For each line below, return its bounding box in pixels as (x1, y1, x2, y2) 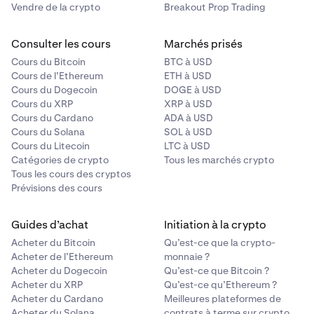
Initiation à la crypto (164, 217, 266, 233)
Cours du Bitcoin (11, 55, 86, 69)
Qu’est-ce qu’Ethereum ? (164, 278, 277, 292)
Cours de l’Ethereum (11, 69, 103, 83)
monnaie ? (164, 250, 210, 264)
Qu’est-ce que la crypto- (164, 236, 275, 250)
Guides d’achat (11, 217, 88, 233)
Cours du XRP (11, 97, 73, 111)
